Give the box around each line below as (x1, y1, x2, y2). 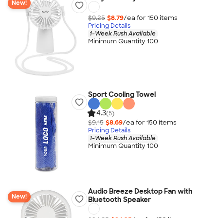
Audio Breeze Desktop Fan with (88, 187, 193, 196)
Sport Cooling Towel (88, 90, 156, 99)
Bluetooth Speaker (88, 195, 151, 204)
